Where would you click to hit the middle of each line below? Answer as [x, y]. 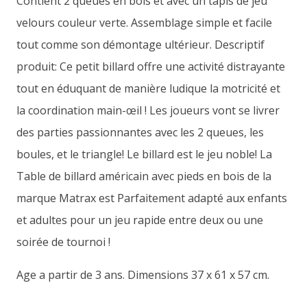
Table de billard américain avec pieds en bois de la [144, 176]
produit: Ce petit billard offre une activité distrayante [151, 66]
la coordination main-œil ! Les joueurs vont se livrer [148, 110]
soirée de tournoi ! [63, 242]
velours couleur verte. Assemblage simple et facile [144, 22]
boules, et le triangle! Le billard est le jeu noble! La [144, 154]
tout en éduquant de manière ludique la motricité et [148, 88]
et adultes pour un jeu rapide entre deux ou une [140, 220]
